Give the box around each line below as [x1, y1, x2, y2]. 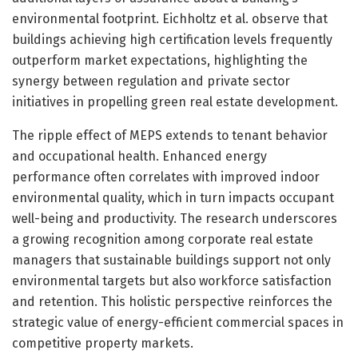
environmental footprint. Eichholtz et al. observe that [12, 10, 328, 26]
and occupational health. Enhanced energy [12, 148, 267, 164]
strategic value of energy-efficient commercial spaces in [12, 314, 344, 330]
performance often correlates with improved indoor [12, 169, 320, 185]
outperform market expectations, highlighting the [12, 52, 308, 68]
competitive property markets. [12, 335, 193, 351]
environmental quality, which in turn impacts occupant [12, 189, 334, 205]
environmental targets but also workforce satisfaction [12, 272, 332, 288]
